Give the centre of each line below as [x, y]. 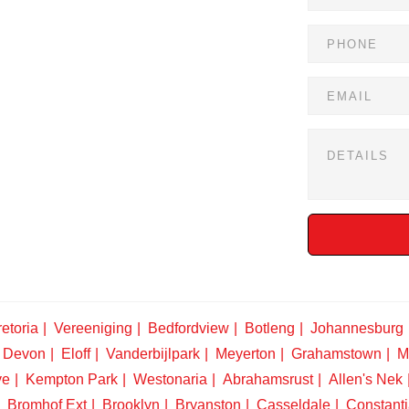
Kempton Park [72, 379]
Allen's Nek [366, 379]
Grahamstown [336, 354]
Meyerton [246, 354]
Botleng [270, 328]
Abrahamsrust [268, 379]
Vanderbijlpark [153, 354]
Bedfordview [189, 328]
